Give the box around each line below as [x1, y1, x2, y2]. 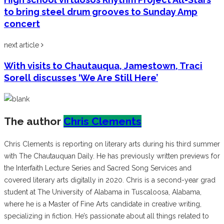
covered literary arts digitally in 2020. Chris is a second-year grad [4, 175, 215, 184]
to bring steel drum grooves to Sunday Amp [4, 6, 197, 17]
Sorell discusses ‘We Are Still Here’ [4, 72, 158, 83]
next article [4, 40, 39, 49]
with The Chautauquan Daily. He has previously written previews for [4, 151, 220, 160]
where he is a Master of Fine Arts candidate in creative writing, [4, 199, 201, 208]
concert [4, 18, 40, 29]
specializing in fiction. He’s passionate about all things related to [4, 211, 209, 220]
